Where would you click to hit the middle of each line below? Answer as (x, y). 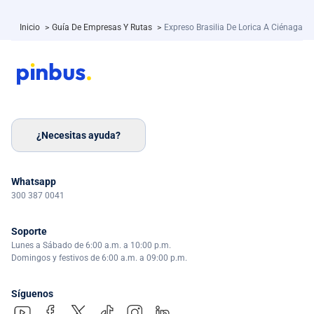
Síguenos (32, 294)
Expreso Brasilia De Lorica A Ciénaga (233, 28)
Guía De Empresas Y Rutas (103, 28)
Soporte (29, 232)
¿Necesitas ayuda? (78, 135)
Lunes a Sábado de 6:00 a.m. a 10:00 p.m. (91, 246)
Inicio (31, 28)
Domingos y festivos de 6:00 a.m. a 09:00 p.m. (99, 258)
